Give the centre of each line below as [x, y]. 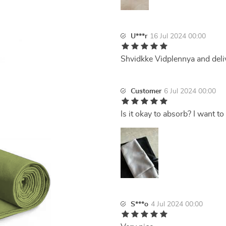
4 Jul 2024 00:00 [177, 204]
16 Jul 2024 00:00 [178, 36]
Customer [146, 91]
